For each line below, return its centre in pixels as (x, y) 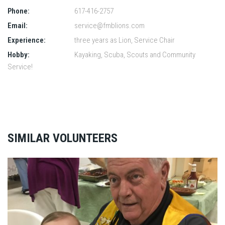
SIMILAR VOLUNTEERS (63, 138)
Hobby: (19, 54)
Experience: (27, 40)
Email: (18, 25)
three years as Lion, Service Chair (124, 40)
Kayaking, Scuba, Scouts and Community (134, 54)
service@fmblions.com (109, 25)
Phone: (19, 11)
